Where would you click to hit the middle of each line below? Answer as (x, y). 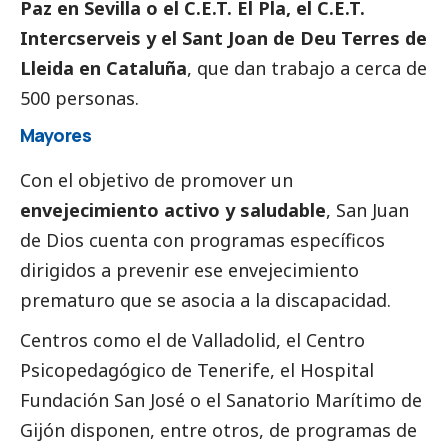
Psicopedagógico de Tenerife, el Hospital (197, 369)
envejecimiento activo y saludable (173, 209)
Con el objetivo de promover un (156, 179)
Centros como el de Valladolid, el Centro (192, 339)
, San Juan (367, 209)
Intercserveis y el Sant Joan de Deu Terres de (223, 38)
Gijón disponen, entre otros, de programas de (218, 429)
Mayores (56, 135)
